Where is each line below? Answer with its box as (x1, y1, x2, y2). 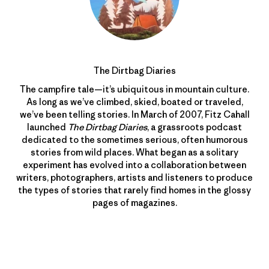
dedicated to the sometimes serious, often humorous (21, 133, 248, 145)
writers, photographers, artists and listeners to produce (16, 171, 253, 183)
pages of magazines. (92, 196, 177, 208)
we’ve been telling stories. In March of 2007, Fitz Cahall (19, 108, 250, 120)
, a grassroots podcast (147, 121, 242, 133)
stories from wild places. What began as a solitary (31, 146, 238, 158)
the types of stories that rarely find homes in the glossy (18, 184, 251, 196)
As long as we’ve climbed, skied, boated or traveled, (26, 95, 243, 107)
